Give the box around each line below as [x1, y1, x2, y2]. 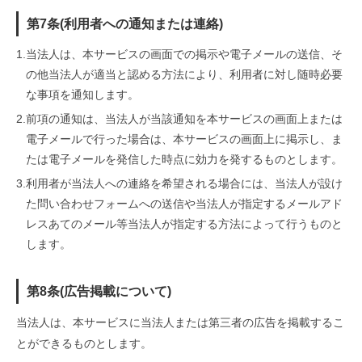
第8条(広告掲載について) [27, 284, 171, 298]
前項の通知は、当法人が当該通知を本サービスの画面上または [26, 112, 343, 125]
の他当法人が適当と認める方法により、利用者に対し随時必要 [26, 68, 343, 81]
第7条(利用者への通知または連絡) [27, 17, 223, 31]
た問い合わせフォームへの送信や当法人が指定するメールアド [26, 197, 343, 210]
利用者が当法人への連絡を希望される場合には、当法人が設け [26, 177, 343, 190]
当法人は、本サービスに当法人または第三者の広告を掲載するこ [16, 316, 344, 329]
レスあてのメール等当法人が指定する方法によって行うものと [26, 217, 343, 230]
